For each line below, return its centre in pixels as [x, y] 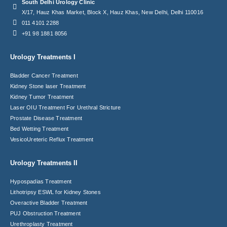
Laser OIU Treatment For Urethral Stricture [66, 107]
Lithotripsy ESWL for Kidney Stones [55, 192]
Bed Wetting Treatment [40, 128]
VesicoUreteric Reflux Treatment [52, 139]
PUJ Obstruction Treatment [45, 213]
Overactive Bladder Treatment [49, 202]
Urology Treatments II [44, 163]
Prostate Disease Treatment [46, 118]
